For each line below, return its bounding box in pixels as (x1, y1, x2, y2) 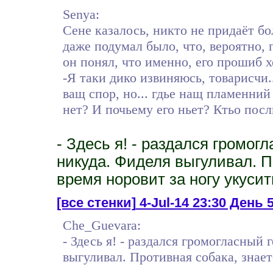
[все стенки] (56, 194, 136, 210)
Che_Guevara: (62, 217, 141, 233)
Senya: (62, 6, 99, 22)
